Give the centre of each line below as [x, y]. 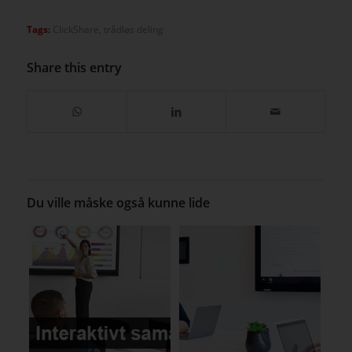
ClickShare [75, 29]
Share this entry [74, 68]
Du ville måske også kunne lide [118, 203]
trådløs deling [133, 29]
